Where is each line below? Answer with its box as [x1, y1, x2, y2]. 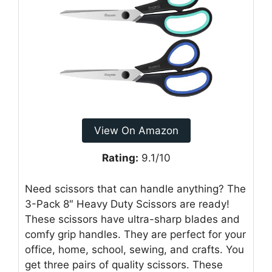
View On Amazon [93, 124, 178, 137]
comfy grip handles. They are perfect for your [25, 228, 246, 240]
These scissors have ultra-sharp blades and [25, 212, 240, 225]
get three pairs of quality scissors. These [25, 258, 223, 271]
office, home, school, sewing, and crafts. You [25, 243, 244, 256]
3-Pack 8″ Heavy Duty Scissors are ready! [25, 197, 229, 210]
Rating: [101, 152, 138, 165]
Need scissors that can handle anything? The [25, 182, 246, 195]
